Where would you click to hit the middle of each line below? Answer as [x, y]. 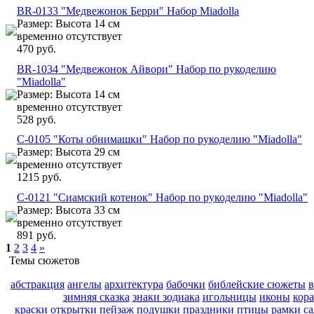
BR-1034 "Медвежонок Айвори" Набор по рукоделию [146, 69]
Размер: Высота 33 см [68, 210]
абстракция [37, 284]
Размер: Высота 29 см [68, 151]
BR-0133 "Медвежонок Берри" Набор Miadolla [128, 11]
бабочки [186, 284]
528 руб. [36, 119]
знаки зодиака [166, 297]
